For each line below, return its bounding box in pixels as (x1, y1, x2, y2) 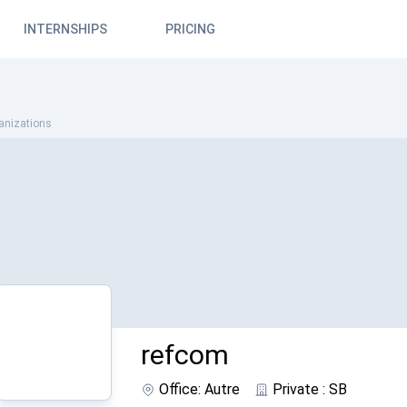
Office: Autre (158, 381, 240, 398)
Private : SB (272, 381, 347, 398)
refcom (140, 339, 229, 371)
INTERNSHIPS (24, 22, 108, 36)
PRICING (165, 22, 216, 36)
